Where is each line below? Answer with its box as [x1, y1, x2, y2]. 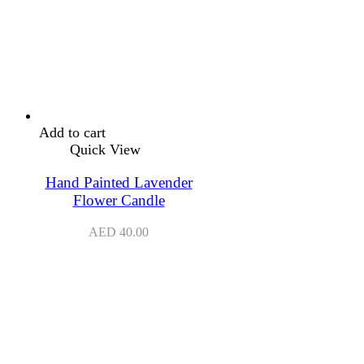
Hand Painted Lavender [45, 173, 193, 191]
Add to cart [39, 124, 106, 141]
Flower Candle [72, 191, 165, 209]
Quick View [70, 141, 141, 158]
